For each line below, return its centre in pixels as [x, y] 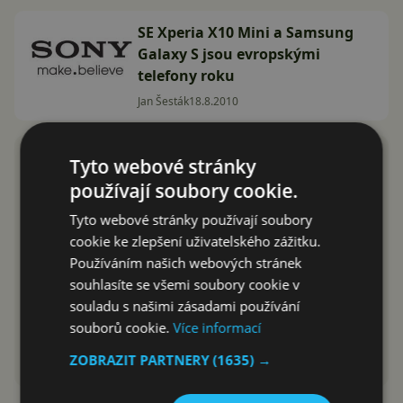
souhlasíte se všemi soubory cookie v [185, 284]
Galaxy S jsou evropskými [229, 54]
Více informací [217, 327]
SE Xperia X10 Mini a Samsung [246, 32]
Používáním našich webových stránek [186, 262]
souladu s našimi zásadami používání [185, 305]
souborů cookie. [121, 327]
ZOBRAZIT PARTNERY [141, 359]
